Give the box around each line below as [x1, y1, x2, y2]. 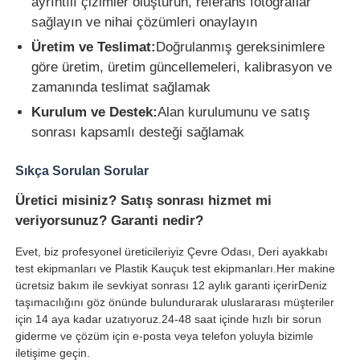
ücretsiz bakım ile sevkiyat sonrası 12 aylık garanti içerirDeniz [15, 278, 328, 292]
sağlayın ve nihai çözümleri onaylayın [31, 14, 258, 30]
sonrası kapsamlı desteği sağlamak [31, 124, 245, 140]
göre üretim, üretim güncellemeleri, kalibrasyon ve [31, 59, 333, 75]
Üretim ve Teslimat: [31, 39, 157, 55]
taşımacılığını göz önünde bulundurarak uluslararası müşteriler [15, 295, 335, 309]
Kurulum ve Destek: [31, 104, 158, 120]
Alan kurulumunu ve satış [157, 104, 311, 120]
